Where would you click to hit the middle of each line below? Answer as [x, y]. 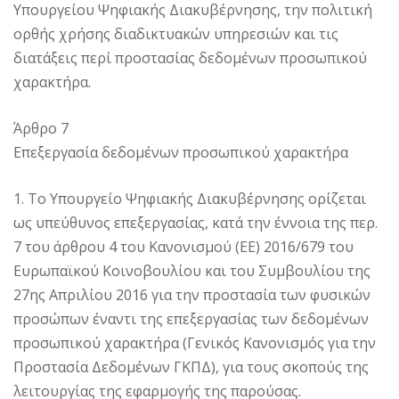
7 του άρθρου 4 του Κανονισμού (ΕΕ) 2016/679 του [183, 247]
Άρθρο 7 [41, 129]
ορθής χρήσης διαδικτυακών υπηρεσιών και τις [176, 34]
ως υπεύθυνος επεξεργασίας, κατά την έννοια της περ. [195, 223]
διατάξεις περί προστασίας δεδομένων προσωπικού [190, 58]
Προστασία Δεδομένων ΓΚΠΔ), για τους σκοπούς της [191, 367]
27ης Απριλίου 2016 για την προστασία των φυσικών [192, 295]
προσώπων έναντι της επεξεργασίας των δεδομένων [191, 319]
